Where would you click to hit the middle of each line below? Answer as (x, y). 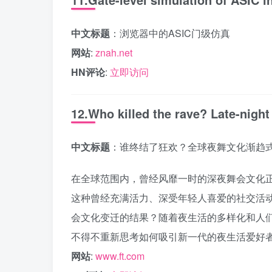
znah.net (114, 53)
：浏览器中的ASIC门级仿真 (170, 33)
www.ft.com (120, 256)
